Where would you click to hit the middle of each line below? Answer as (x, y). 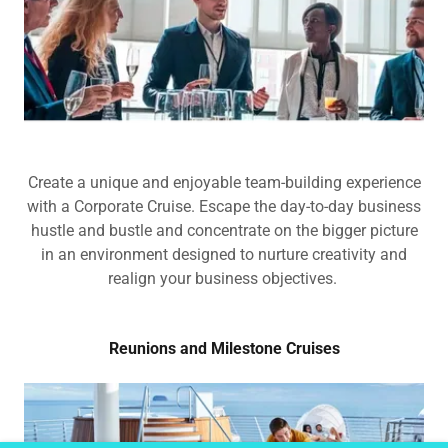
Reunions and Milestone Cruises (224, 348)
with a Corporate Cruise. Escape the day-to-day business (224, 206)
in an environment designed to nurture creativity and (224, 254)
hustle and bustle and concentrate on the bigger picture (224, 230)
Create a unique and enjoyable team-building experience (224, 182)
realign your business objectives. (224, 278)
